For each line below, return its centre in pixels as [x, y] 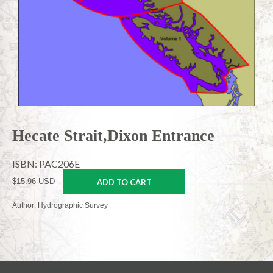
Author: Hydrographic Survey [60, 206]
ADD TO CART [124, 183]
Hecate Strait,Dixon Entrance [113, 135]
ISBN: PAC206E [46, 164]
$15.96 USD [34, 182]
